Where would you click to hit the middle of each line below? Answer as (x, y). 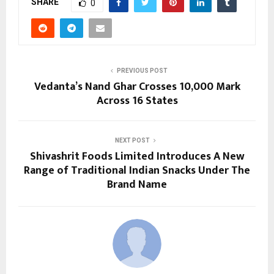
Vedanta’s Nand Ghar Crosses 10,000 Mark (137, 87)
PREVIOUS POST (142, 71)
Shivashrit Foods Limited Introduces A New (137, 157)
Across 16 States (137, 101)
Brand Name (137, 185)
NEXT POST (132, 141)
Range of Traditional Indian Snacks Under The (137, 171)
